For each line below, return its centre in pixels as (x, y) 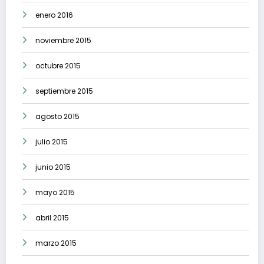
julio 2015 (52, 142)
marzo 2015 (56, 243)
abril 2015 (52, 218)
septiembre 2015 (64, 91)
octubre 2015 (58, 66)
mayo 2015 (55, 193)
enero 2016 (54, 15)
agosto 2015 (57, 117)
